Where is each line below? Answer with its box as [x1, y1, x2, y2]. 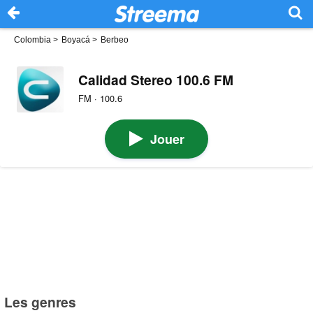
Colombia [14, 35, 51, 45]
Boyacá [61, 35, 90, 45]
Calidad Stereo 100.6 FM [78, 70, 233, 90]
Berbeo [101, 35, 129, 45]
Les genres [4, 291, 77, 312]
